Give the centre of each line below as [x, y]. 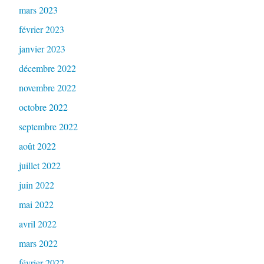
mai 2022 [36, 204]
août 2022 [37, 146]
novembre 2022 [47, 87]
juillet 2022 [39, 165]
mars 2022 [38, 243]
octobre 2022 [43, 107]
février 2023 [41, 29]
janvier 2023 [42, 48]
